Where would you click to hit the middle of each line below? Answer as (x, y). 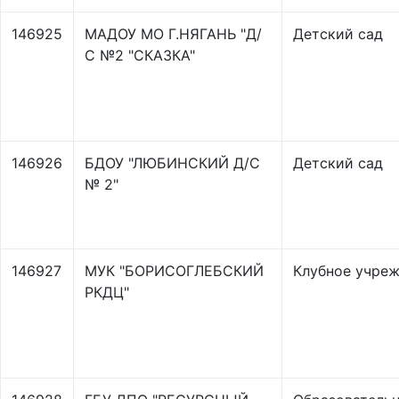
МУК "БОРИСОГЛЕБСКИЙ (174, 271)
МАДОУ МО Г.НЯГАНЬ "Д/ (173, 34)
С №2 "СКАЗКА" (140, 55)
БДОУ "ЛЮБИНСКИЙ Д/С (172, 163)
